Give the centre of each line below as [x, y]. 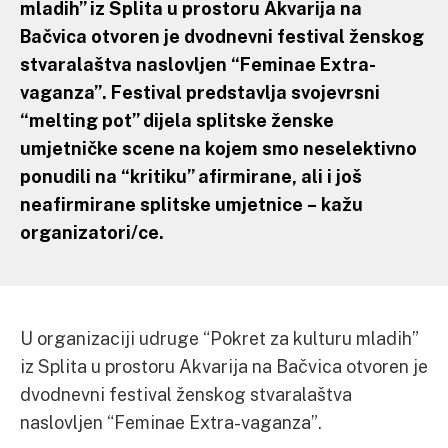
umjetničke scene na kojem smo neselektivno [218, 148]
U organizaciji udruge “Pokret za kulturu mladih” [219, 338]
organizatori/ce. [92, 232]
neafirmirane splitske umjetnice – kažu [191, 204]
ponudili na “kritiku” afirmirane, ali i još [191, 176]
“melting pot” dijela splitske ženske [177, 120]
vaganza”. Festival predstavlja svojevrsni [200, 92]
